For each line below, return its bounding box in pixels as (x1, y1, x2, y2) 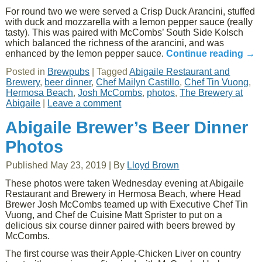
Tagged (96, 67, 128, 77)
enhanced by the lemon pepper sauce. (5, 49, 167, 58)
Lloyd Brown (127, 160, 180, 170)
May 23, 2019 (50, 160, 107, 170)
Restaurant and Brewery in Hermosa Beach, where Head (5, 189, 242, 199)
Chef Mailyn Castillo (96, 77, 180, 87)
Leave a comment (47, 98, 122, 108)
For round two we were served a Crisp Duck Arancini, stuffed (5, 6, 256, 16)
